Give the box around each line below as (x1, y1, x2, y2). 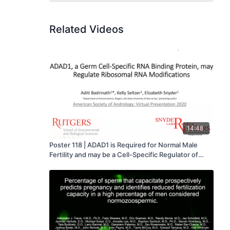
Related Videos (49, 23, 124, 35)
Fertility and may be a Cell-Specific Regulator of (49, 150, 198, 159)
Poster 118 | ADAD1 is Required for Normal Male (49, 141, 198, 149)
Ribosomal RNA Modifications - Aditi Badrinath (164, 160, 195, 169)
